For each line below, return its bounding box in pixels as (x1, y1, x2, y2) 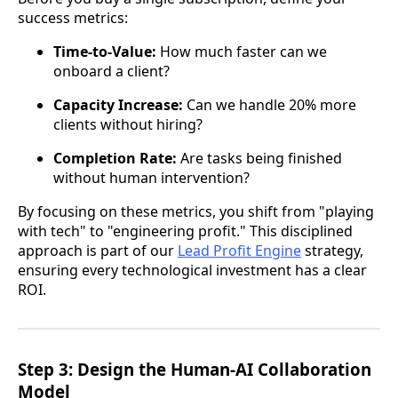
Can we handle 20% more (183, 94, 356, 115)
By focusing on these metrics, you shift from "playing (18, 201, 374, 221)
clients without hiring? (53, 114, 203, 134)
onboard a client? (53, 60, 170, 81)
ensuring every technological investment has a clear (18, 259, 367, 280)
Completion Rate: (53, 147, 177, 168)
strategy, (301, 240, 363, 260)
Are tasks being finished (177, 147, 342, 168)
